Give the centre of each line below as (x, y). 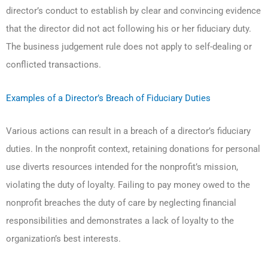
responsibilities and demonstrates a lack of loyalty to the (120, 221)
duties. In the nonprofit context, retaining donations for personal (133, 149)
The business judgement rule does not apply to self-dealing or (129, 47)
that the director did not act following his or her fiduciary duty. (129, 29)
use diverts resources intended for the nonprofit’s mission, (122, 167)
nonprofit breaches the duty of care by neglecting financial (121, 203)
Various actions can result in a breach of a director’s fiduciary (128, 131)
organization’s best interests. (63, 239)
